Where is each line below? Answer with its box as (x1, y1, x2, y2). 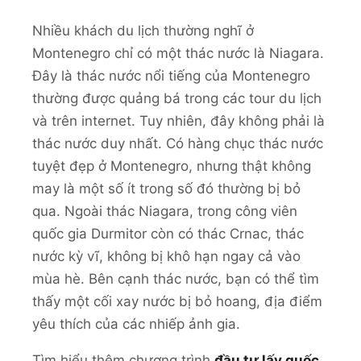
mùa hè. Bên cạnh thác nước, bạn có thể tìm (32, 270, 319, 287)
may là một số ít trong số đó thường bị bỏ (32, 180, 301, 197)
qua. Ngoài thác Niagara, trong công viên (32, 202, 297, 219)
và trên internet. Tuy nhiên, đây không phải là (32, 112, 325, 129)
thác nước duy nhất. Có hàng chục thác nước (32, 135, 323, 151)
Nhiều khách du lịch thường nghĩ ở (32, 22, 254, 39)
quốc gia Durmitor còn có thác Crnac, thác (32, 225, 304, 242)
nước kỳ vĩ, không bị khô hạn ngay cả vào (32, 247, 301, 264)
